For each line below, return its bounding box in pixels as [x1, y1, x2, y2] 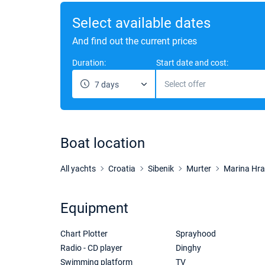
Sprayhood [175, 229, 216, 238]
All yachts [60, 164, 96, 173]
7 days [95, 80, 119, 89]
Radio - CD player [60, 243, 122, 253]
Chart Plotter [60, 229, 108, 238]
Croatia [108, 164, 135, 173]
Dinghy [175, 243, 201, 253]
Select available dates [72, 15, 211, 31]
